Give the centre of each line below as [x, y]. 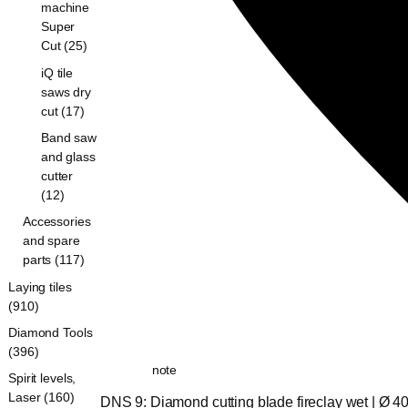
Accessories [57, 222]
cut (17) [63, 111]
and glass [68, 156]
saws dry [66, 92]
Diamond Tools [51, 333]
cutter [57, 175]
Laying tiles [40, 286]
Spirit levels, [42, 378]
